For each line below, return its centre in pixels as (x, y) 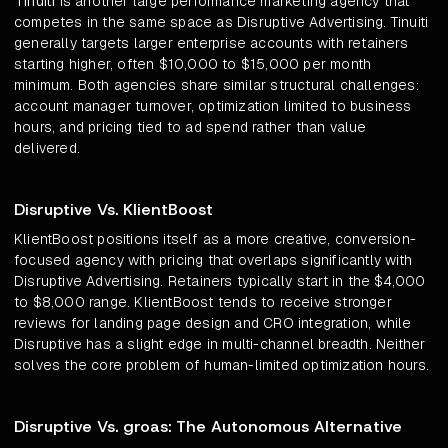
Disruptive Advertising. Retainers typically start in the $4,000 (220, 281)
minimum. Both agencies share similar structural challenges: (216, 85)
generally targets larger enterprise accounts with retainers (211, 43)
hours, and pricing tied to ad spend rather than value (190, 127)
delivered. (47, 148)
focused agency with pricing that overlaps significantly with (213, 260)
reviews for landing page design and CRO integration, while (213, 323)
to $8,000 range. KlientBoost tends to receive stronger (203, 302)
